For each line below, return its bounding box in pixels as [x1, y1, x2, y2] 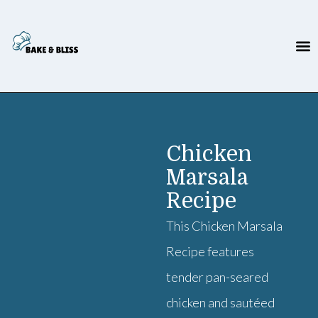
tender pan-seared [166, 269, 268, 285]
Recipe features [166, 243, 254, 259]
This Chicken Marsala [166, 218, 283, 234]
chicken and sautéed [166, 295, 275, 310]
